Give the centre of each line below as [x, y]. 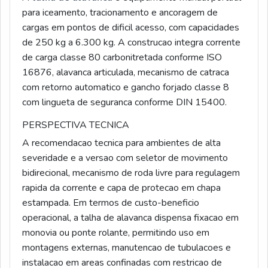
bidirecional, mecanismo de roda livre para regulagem [131, 173]
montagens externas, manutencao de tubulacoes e [127, 248]
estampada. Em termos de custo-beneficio [111, 203]
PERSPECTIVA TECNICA [76, 125]
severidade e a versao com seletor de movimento [125, 158]
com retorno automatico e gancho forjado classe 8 [126, 88]
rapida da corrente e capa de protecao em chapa [121, 188]
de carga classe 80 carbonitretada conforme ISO [122, 58]
